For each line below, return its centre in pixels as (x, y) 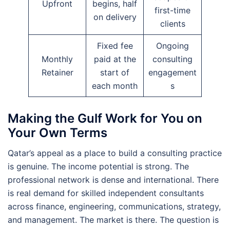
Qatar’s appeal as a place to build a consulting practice (115, 153)
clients (172, 23)
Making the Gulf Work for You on (105, 119)
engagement (172, 72)
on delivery (115, 17)
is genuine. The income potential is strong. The (98, 167)
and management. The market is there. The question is (113, 220)
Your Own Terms (57, 133)
